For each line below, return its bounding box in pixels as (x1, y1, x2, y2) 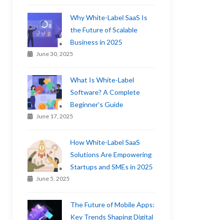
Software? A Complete (70, 88, 140, 96)
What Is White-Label (70, 76, 135, 84)
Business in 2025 (70, 38, 123, 46)
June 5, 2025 (36, 175, 70, 182)
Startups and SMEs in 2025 (70, 163, 153, 171)
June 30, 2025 (36, 50, 74, 57)
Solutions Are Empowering (70, 150, 152, 159)
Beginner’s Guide (70, 100, 124, 109)
